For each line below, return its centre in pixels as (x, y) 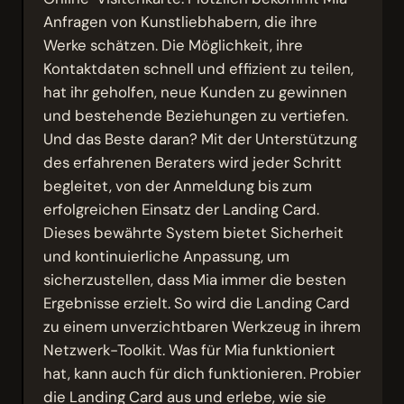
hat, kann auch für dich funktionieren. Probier (202, 373)
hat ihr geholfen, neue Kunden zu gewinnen (196, 92)
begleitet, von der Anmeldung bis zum (178, 185)
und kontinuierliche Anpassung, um (167, 256)
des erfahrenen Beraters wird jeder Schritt (193, 162)
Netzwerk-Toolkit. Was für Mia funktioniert (190, 349)
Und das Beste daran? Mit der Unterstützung (201, 138)
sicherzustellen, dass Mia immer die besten (195, 279)
